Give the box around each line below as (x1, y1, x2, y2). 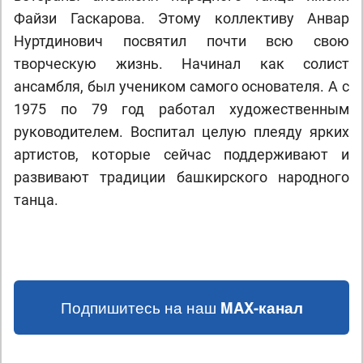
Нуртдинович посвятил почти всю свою (14, 32, 349, 49)
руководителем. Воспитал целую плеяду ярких (14, 123, 349, 140)
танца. (14, 191, 58, 208)
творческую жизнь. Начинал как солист (14, 55, 349, 72)
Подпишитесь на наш (60, 297, 220, 318)
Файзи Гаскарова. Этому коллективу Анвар (14, 10, 349, 27)
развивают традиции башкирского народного (14, 169, 349, 186)
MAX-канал (220, 297, 303, 318)
